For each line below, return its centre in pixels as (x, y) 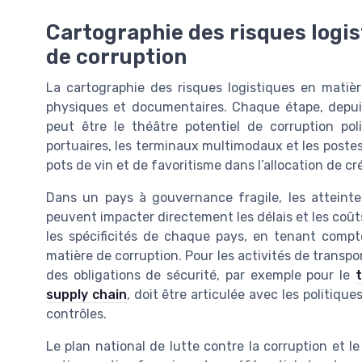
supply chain (86, 295)
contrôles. (76, 314)
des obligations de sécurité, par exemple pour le (201, 276)
